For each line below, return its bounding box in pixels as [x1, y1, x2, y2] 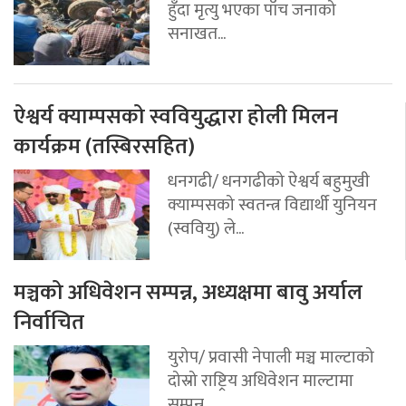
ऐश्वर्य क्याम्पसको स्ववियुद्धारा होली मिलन [14, 99, 338, 136]
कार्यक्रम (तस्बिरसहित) [14, 129, 195, 166]
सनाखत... [168, 19, 226, 49]
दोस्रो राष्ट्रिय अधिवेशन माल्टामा [168, 366, 353, 396]
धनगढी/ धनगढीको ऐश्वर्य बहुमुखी [168, 167, 370, 197]
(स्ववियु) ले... [168, 214, 244, 244]
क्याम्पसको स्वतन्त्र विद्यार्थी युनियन [168, 190, 377, 220]
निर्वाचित [14, 304, 84, 342]
